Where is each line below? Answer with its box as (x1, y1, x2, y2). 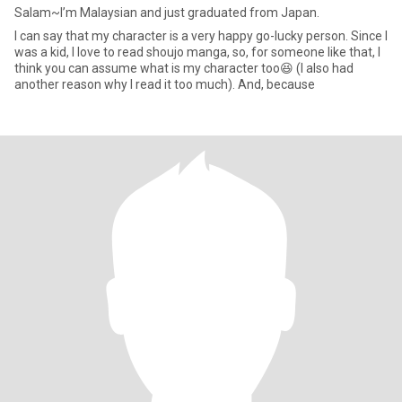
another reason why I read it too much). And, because (14, 77, 315, 92)
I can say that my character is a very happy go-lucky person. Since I (14, 29, 388, 43)
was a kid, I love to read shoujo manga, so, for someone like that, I (14, 45, 380, 59)
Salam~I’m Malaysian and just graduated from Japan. (14, 5, 319, 20)
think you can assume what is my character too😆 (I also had (14, 61, 354, 75)
